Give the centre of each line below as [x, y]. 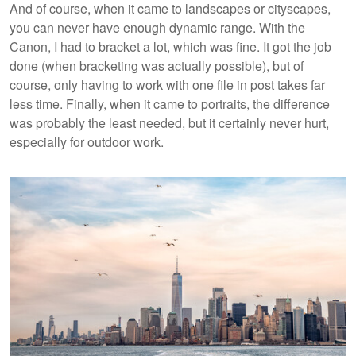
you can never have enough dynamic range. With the [157, 28]
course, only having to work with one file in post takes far [167, 85]
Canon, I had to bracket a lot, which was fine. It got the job [170, 47]
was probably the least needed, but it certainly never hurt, [169, 123]
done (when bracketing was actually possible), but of [157, 66]
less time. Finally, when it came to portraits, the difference [170, 104]
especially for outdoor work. [88, 142]
